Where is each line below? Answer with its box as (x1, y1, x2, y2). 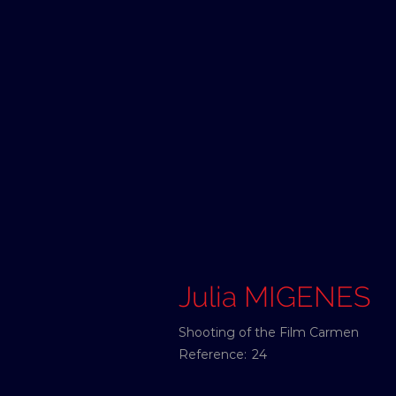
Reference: (179, 346, 247, 362)
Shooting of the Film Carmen (179, 324, 359, 340)
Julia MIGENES (179, 280, 370, 313)
